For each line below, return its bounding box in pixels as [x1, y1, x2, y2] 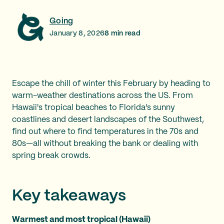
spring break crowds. [12, 152, 90, 159]
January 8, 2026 [49, 29, 105, 37]
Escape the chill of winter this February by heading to [12, 80, 210, 87]
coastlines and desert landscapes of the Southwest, [12, 116, 204, 123]
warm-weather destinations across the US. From [12, 92, 193, 99]
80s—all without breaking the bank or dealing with [12, 140, 198, 147]
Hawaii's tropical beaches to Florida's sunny [12, 104, 175, 111]
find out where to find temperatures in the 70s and [12, 128, 198, 135]
